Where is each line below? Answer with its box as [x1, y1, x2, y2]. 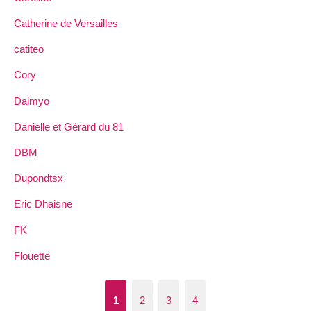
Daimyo [14, 94, 49, 107]
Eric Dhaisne [14, 198, 72, 210]
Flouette [14, 249, 50, 262]
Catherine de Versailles [14, 17, 118, 30]
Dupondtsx [14, 172, 63, 185]
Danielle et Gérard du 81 [14, 120, 124, 133]
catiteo [14, 43, 44, 56]
